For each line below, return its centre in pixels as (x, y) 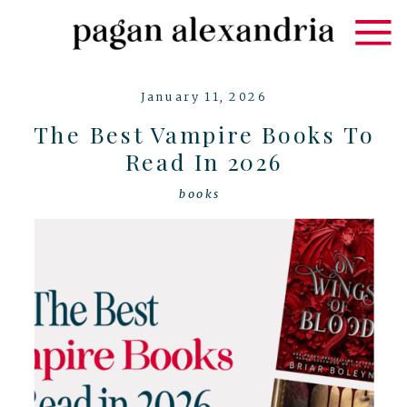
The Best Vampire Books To (203, 135)
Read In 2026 (203, 162)
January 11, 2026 (203, 96)
